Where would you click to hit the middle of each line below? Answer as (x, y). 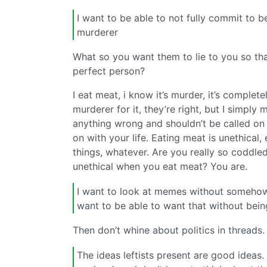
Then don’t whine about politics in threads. (169, 230)
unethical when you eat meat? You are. (160, 167)
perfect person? (109, 71)
